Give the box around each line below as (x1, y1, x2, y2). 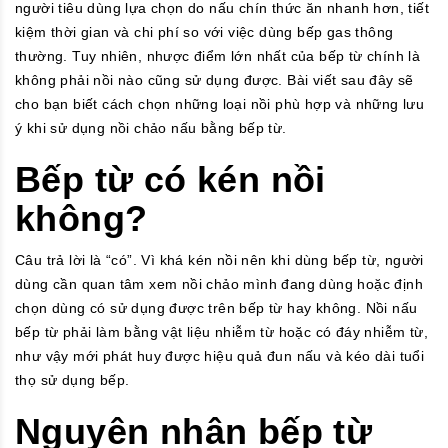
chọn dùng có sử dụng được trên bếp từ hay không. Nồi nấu (15, 299, 418, 316)
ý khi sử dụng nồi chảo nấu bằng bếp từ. (15, 119, 287, 136)
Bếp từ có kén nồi (15, 158, 326, 200)
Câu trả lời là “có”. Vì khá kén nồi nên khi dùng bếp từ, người (15, 251, 424, 268)
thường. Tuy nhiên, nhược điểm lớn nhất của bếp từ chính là (15, 47, 421, 64)
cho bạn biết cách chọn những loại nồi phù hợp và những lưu (15, 95, 425, 112)
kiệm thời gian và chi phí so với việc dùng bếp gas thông (15, 23, 394, 40)
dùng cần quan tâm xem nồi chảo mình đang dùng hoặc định (15, 275, 423, 292)
